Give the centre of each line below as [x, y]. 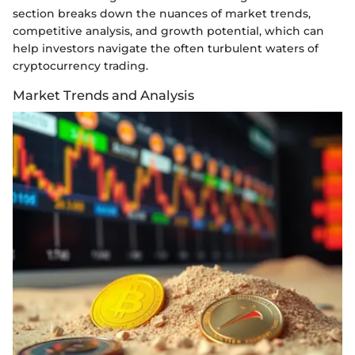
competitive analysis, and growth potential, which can [168, 31]
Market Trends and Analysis [103, 95]
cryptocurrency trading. [80, 65]
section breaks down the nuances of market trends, [162, 13]
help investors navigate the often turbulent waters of [166, 48]
